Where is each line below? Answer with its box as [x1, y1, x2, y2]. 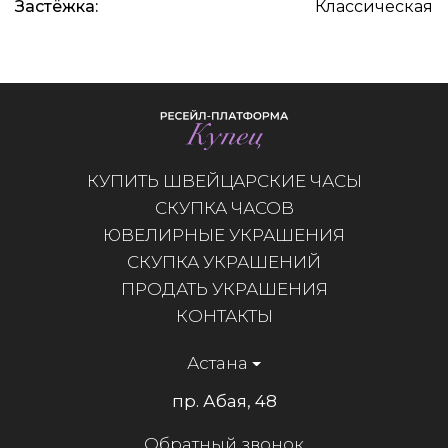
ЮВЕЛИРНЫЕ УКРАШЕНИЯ [103, 224, 345, 245]
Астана [187, 352, 249, 373]
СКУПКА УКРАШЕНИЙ [127, 251, 321, 272]
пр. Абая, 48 [171, 390, 277, 411]
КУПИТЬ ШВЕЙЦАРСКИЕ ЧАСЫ [86, 170, 362, 191]
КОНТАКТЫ [175, 305, 273, 326]
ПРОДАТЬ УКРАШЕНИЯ [120, 278, 328, 299]
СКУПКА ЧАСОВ [154, 197, 294, 218]
